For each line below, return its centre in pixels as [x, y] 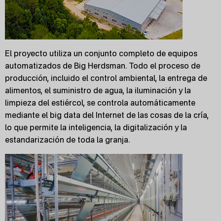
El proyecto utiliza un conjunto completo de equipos [101, 53]
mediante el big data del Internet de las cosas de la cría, [107, 115]
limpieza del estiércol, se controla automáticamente [100, 103]
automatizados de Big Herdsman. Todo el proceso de [103, 66]
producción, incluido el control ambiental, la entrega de [106, 78]
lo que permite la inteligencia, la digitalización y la [96, 127]
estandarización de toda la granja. [67, 140]
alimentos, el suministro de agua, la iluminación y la [98, 90]
